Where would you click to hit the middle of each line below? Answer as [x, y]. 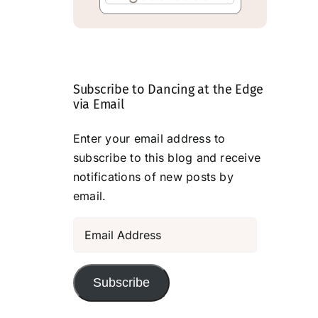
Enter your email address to [149, 139]
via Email [99, 105]
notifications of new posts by [153, 177]
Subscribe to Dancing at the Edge [168, 90]
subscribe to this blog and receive [167, 158]
